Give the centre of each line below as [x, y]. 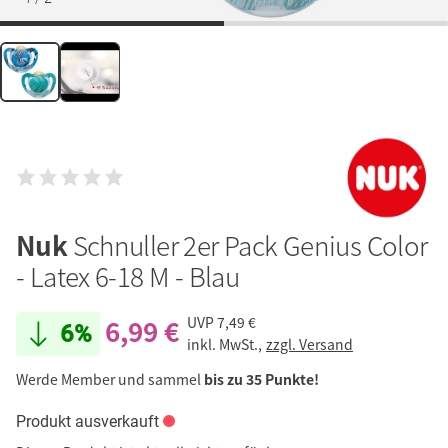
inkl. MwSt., [226, 344]
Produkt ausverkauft [87, 421]
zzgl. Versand [309, 344]
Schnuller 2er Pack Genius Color [250, 244]
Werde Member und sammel [110, 378]
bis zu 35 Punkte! [261, 378]
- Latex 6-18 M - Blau [128, 275]
